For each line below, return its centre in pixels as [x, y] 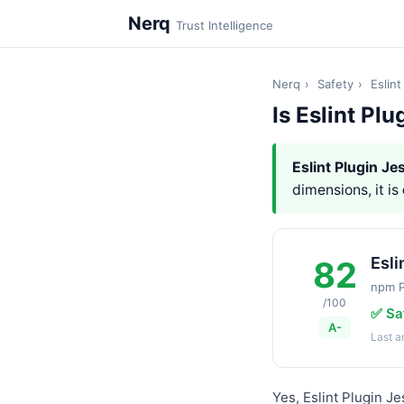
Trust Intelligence [225, 25]
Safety [335, 84]
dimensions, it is [347, 190]
